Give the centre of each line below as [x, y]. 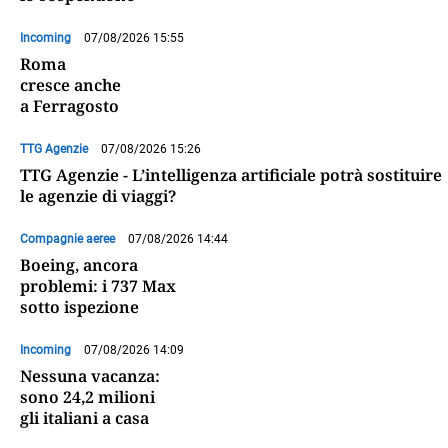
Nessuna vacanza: [90, 376]
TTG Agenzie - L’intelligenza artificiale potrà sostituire [231, 175]
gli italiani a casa [84, 418]
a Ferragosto [69, 106]
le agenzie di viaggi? [98, 196]
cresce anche [70, 85]
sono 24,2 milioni [87, 397]
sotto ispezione [79, 307]
